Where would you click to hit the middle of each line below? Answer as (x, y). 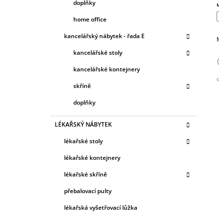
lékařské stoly (83, 141)
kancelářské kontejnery (107, 69)
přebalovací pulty (88, 191)
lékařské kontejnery (92, 157)
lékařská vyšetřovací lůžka (101, 207)
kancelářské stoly (98, 52)
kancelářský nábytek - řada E (104, 36)
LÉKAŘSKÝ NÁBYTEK (83, 124)
